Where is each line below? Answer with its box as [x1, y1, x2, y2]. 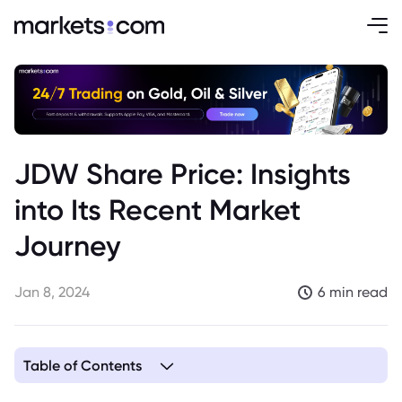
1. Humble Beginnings [23, 384, 145, 399]
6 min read [318, 284, 388, 301]
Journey [14, 228, 121, 263]
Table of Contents [23, 356, 142, 374]
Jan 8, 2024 [14, 284, 90, 301]
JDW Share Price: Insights [14, 156, 351, 191]
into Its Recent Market [14, 192, 301, 227]
